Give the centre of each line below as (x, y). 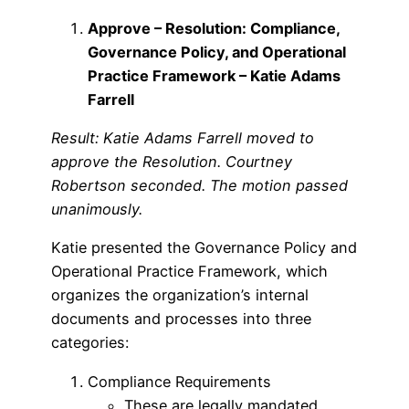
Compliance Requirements (179, 381)
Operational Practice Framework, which (189, 272)
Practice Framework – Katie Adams (214, 75)
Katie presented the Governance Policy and (204, 248)
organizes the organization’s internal (180, 295)
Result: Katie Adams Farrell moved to (183, 138)
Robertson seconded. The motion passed (199, 186)
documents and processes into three (181, 319)
